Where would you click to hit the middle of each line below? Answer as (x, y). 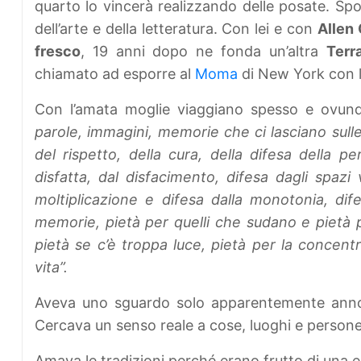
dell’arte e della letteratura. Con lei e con (176, 29)
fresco (58, 52)
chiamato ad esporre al (115, 74)
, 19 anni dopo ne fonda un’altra (203, 52)
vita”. (51, 268)
